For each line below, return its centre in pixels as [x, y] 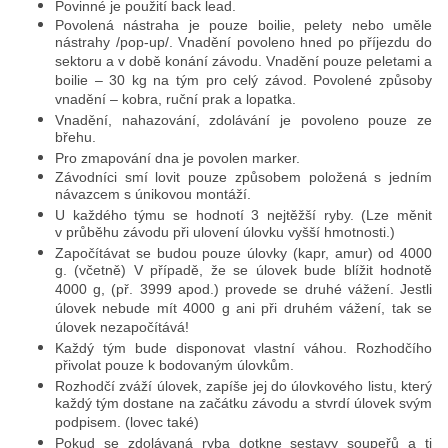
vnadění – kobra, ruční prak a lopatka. [175, 101]
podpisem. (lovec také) [127, 424]
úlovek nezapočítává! [122, 329]
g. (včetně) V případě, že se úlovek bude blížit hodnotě [243, 272]
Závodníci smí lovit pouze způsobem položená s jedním [243, 177]
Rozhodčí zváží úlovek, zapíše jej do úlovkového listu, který [243, 386]
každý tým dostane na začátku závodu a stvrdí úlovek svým [243, 405]
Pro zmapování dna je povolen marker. [177, 158]
